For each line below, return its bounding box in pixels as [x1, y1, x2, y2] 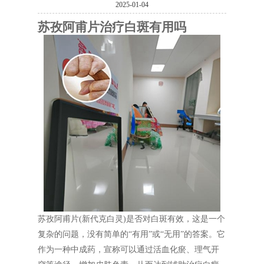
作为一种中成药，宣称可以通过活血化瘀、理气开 [38, 245, 219, 254]
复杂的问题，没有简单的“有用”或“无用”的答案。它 [38, 229, 225, 239]
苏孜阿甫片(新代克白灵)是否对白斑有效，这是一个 [38, 214, 225, 223]
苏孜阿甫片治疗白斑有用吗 [38, 19, 186, 34]
